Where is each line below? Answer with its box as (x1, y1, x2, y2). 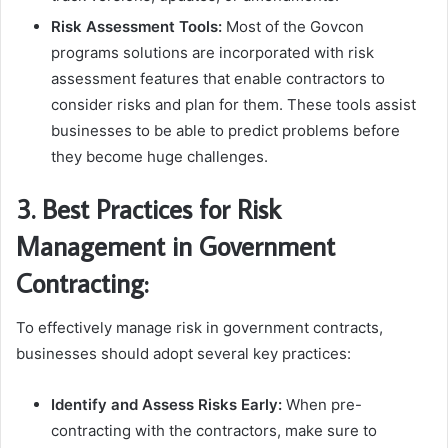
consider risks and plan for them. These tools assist (51, 95, 416, 115)
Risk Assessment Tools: (51, 17, 222, 37)
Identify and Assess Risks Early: (51, 394, 286, 414)
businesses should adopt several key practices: (16, 343, 351, 363)
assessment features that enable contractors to (51, 69, 385, 89)
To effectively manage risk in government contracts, (16, 317, 383, 337)
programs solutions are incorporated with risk (51, 43, 374, 63)
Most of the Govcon (222, 17, 364, 37)
